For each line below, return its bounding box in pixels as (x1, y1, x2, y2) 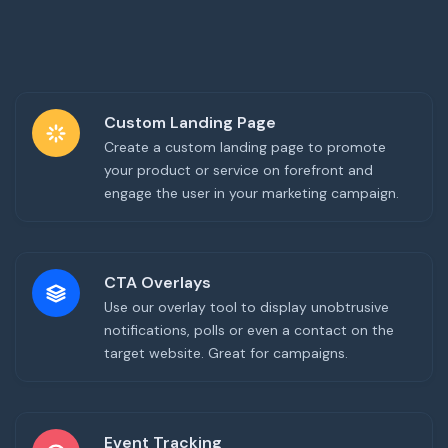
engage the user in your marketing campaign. (104, 184, 399, 203)
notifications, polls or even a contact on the (104, 321, 394, 340)
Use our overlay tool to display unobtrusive (104, 298, 389, 317)
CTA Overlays (104, 272, 211, 294)
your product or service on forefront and (104, 161, 373, 180)
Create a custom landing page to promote (104, 138, 386, 157)
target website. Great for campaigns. (104, 344, 348, 363)
